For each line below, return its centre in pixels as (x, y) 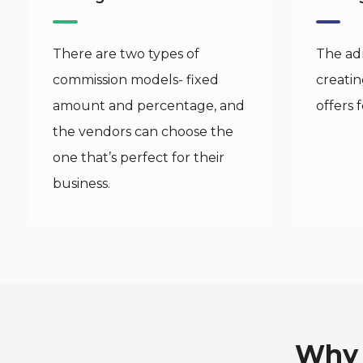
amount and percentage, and (149, 106)
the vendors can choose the (143, 132)
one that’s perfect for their (139, 158)
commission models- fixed (136, 80)
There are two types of (126, 54)
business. (81, 184)
